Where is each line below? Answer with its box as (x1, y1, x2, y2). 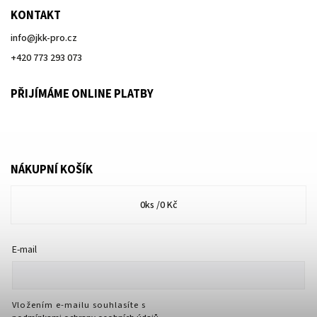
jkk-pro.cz (35, 30, 77, 45)
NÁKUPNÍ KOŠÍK (11, 161, 93, 179)
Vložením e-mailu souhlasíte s (12, 298, 146, 311)
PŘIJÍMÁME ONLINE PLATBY (11, 85, 154, 103)
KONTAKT (11, 6, 61, 24)
